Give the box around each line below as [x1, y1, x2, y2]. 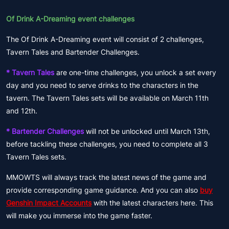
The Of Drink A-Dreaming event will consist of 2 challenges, [6, 35, 204, 43]
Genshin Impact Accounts [6, 198, 91, 207]
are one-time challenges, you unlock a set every [54, 68, 216, 77]
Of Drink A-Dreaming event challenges [6, 14, 134, 23]
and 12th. [6, 106, 37, 115]
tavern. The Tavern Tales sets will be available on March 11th [6, 94, 209, 102]
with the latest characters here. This [91, 198, 213, 207]
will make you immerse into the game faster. [6, 211, 152, 220]
